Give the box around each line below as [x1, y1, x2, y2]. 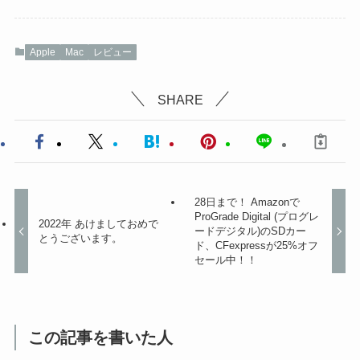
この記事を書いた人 [28, 329, 174, 347]
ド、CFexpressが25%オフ [194, 239, 318, 252]
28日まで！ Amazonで [194, 196, 300, 209]
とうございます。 [39, 232, 123, 245]
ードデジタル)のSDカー [194, 225, 306, 238]
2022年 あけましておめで [39, 218, 159, 231]
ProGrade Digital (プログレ [194, 211, 319, 223]
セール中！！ [194, 254, 257, 267]
